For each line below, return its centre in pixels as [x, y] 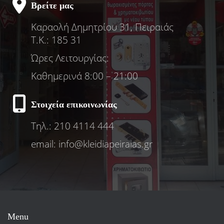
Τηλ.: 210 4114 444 [72, 126]
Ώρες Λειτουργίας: [70, 58]
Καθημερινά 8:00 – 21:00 [84, 76]
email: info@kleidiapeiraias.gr [92, 144]
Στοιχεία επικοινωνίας [74, 104]
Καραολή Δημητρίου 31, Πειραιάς [102, 27]
